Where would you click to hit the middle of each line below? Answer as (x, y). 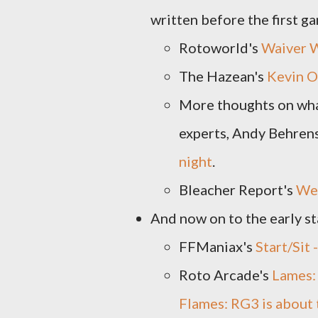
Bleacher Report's (237, 190)
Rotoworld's (220, 48)
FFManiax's (217, 246)
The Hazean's (223, 76)
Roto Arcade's (225, 275)
